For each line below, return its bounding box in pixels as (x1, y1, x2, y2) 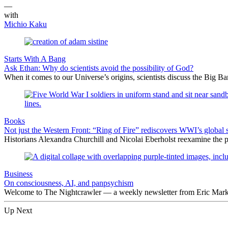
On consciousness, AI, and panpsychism (4, 178, 133, 187)
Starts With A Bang (4, 54, 66, 63)
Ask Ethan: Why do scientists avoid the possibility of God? (4, 63, 193, 72)
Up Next (4, 206, 32, 215)
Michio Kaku (4, 19, 47, 28)
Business (4, 169, 33, 178)
